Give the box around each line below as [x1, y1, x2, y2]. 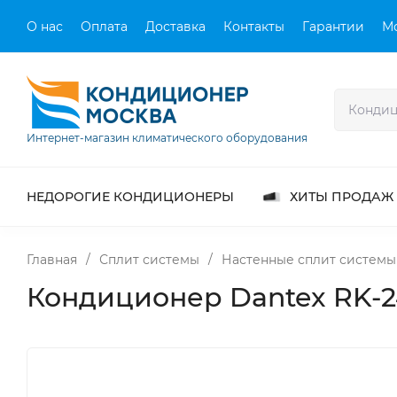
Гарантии [302, 18, 364, 35]
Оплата [81, 18, 128, 35]
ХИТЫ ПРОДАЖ [290, 189, 393, 205]
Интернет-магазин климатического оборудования [27, 131, 307, 144]
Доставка [145, 18, 206, 35]
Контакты [223, 18, 284, 35]
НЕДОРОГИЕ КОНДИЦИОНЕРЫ [27, 189, 234, 205]
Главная [27, 252, 77, 268]
